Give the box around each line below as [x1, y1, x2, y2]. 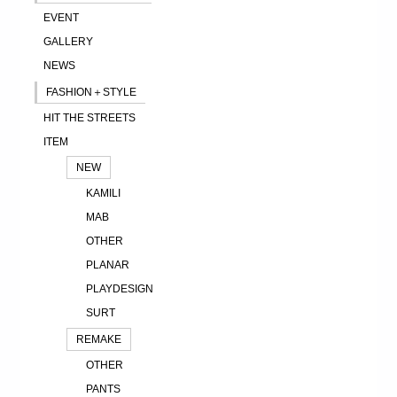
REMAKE [75, 333, 121, 346]
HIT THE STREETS [43, 112, 136, 125]
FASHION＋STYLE [45, 86, 136, 99]
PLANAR [85, 259, 129, 272]
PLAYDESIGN [85, 283, 153, 296]
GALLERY [43, 35, 93, 49]
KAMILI [85, 187, 121, 200]
